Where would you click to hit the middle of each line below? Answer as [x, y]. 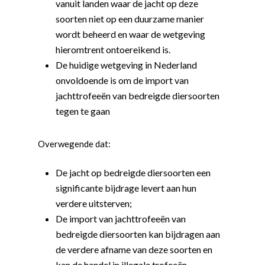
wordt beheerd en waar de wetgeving [131, 34]
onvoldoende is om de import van [122, 80]
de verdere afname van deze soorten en [134, 249]
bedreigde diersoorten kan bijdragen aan [138, 234]
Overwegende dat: [75, 144]
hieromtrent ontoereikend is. [113, 49]
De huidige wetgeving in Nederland [127, 65]
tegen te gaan [83, 111]
